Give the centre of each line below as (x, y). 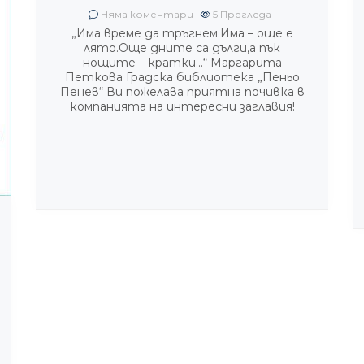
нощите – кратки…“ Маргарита (182, 63)
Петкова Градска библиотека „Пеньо (182, 77)
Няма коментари (146, 14)
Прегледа (246, 14)
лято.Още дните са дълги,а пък (182, 48)
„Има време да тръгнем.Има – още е (182, 33)
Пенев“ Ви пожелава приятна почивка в (182, 92)
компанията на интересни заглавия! (182, 106)
